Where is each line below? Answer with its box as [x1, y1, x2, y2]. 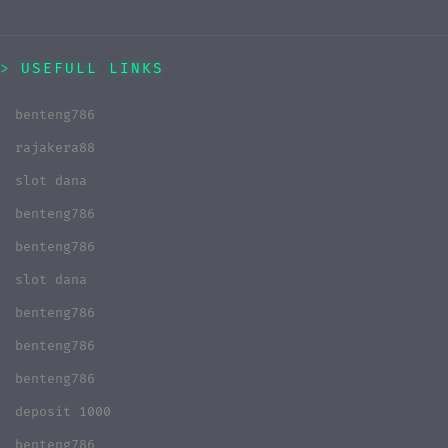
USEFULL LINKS [21, 59, 164, 77]
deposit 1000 [15, 403, 111, 420]
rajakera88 [15, 139, 95, 156]
